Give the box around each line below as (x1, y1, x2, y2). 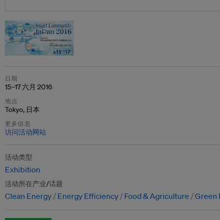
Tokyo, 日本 (5, 105, 40, 114)
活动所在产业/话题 (5, 179, 63, 188)
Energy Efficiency (57, 191, 118, 201)
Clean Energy (5, 191, 52, 201)
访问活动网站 (5, 128, 46, 137)
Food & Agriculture (124, 191, 189, 201)
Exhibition (5, 165, 40, 174)
